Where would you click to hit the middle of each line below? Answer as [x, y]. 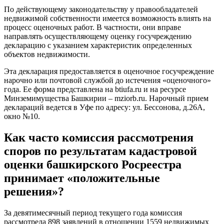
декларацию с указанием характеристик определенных [98, 45]
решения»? [34, 192]
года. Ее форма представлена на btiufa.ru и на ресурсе [95, 89]
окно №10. [22, 116]
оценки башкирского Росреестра [93, 165]
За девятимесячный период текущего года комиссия [93, 213]
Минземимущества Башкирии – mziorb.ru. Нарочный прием [106, 98]
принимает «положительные [82, 178]
